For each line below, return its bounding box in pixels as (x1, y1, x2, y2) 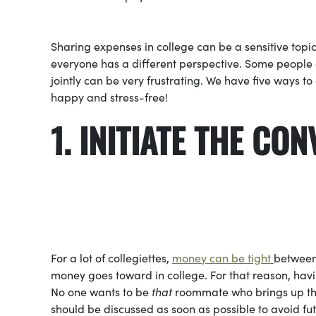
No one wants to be (51, 283, 152, 299)
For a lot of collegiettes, (51, 249, 172, 265)
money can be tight (172, 249, 274, 265)
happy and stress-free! (51, 88, 168, 104)
